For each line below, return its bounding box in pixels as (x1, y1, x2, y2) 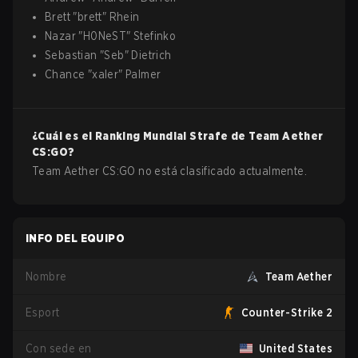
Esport (26, 306, 60, 319)
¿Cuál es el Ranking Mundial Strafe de (32, 129, 249, 142)
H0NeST (82, 30, 127, 42)
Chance (45, 68, 86, 81)
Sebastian (45, 49, 97, 62)
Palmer (125, 68, 161, 81)
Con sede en (26, 342, 92, 355)
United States (258, 342, 332, 355)
